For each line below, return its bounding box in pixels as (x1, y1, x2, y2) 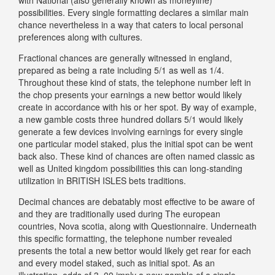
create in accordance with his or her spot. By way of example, (18, 100, 257, 113)
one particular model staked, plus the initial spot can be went (18, 137, 253, 150)
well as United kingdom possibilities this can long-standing (18, 161, 242, 174)
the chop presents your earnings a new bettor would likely (18, 88, 242, 101)
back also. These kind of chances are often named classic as (18, 149, 255, 162)
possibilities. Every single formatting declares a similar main (18, 6, 249, 18)
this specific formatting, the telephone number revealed (18, 231, 232, 244)
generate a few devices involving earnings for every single (18, 125, 243, 137)
